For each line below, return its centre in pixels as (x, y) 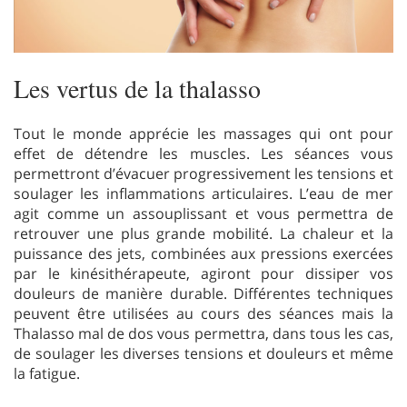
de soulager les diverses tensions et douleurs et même (203, 353)
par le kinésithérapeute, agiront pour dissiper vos (203, 273)
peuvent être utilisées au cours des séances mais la (203, 313)
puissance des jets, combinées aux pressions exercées (203, 253)
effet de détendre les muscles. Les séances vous (203, 153)
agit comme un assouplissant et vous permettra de (203, 213)
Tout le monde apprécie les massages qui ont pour (203, 133)
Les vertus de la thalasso (137, 88)
